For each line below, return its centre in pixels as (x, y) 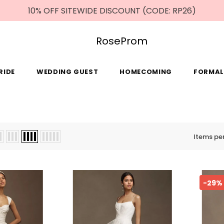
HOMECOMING (146, 72)
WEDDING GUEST (67, 72)
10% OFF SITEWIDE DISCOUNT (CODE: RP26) (112, 11)
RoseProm (121, 41)
